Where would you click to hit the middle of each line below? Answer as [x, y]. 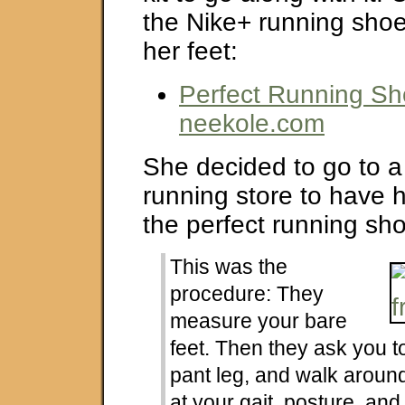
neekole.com [252, 124]
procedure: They [247, 293]
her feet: [190, 52]
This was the [229, 266]
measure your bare [259, 320]
